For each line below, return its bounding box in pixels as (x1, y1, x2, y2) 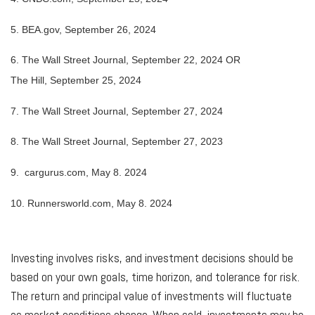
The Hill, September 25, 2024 (11, 75, 141, 86)
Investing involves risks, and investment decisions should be (11, 249, 293, 266)
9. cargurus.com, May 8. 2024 (11, 167, 147, 179)
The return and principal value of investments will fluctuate (11, 287, 292, 304)
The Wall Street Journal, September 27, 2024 (22, 105, 223, 117)
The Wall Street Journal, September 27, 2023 (22, 136, 223, 148)
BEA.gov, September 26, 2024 (22, 24, 156, 36)
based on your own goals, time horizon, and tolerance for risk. (11, 268, 300, 285)
